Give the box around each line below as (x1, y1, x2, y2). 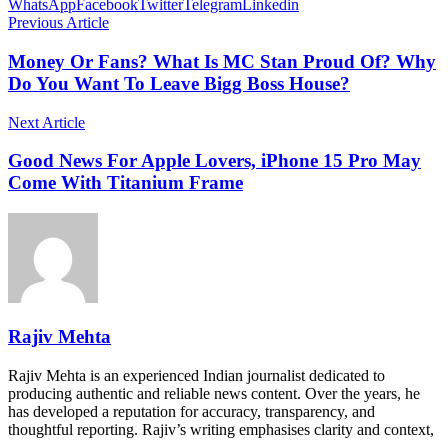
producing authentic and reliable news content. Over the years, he (8, 384, 420, 402)
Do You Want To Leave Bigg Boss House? (8, 73, 350, 95)
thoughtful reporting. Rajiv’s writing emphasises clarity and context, (8, 420, 434, 438)
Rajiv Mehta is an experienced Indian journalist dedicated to (8, 366, 385, 384)
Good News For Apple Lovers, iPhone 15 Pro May (8, 150, 421, 172)
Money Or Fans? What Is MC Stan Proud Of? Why (8, 51, 436, 73)
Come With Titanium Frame (8, 172, 243, 194)
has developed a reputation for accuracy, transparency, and (8, 402, 375, 420)
